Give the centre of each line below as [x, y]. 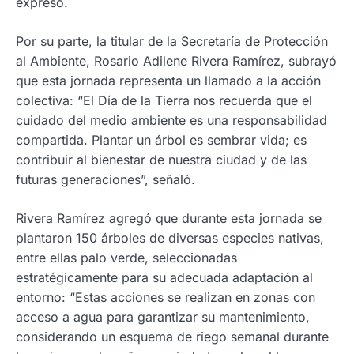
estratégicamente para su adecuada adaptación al [164, 277]
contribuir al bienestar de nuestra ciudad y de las [161, 160]
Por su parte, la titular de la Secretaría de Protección [172, 41]
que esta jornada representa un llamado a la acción [168, 81]
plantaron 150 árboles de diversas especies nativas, [170, 238]
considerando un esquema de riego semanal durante [172, 337]
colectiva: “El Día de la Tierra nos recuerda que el [164, 100]
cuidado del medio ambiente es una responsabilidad [171, 120]
